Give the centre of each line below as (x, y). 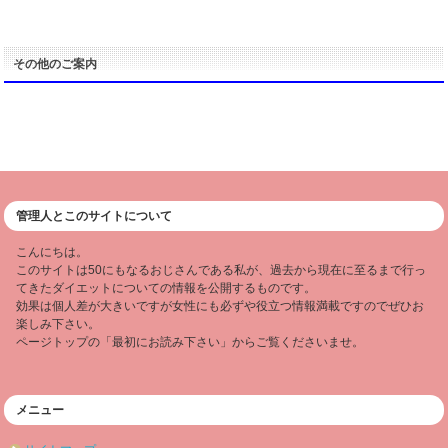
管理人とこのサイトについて (94, 216)
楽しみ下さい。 (58, 324)
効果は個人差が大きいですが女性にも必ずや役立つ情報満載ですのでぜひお (220, 306)
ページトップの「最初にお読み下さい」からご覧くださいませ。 (190, 342)
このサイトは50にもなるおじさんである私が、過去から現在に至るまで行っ (221, 270)
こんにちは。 (52, 252)
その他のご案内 (54, 64)
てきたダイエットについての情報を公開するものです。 (166, 288)
